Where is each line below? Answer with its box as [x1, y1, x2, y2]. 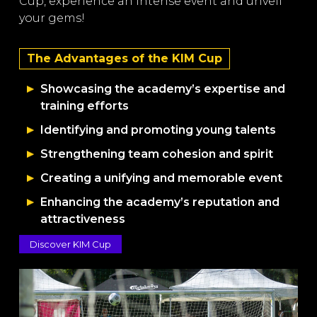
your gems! [18, 11, 85, 25]
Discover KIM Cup [29, 238, 111, 250]
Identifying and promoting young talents [40, 123, 276, 137]
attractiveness [40, 212, 125, 226]
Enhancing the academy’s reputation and [40, 195, 279, 209]
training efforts [40, 99, 129, 113]
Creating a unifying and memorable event [40, 171, 282, 185]
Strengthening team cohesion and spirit [40, 147, 273, 161]
